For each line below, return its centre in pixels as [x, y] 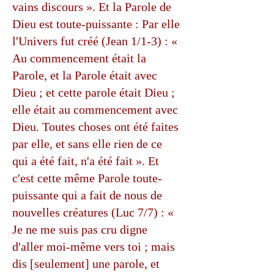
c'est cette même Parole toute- [87, 178]
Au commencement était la [79, 58]
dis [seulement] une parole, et [86, 264]
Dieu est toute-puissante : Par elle [96, 24]
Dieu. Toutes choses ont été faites [95, 127]
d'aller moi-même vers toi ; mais [94, 246]
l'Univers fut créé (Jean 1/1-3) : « [95, 41]
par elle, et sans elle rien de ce [87, 144]
